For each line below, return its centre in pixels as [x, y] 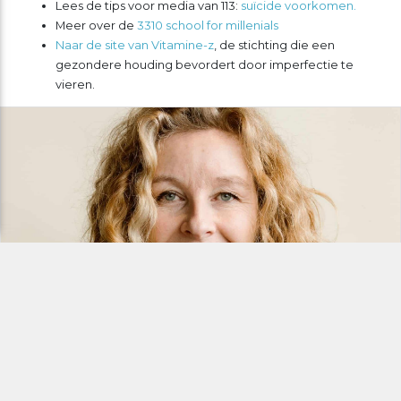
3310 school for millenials [207, 25]
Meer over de [96, 25]
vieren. [75, 84]
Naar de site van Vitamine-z [134, 44]
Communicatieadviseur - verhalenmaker [139, 388]
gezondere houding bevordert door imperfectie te [204, 64]
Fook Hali [47, 362]
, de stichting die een [274, 44]
